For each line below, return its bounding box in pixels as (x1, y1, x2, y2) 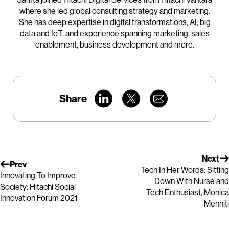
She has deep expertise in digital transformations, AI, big (18, 17, 211, 28)
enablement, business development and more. (35, 39, 194, 50)
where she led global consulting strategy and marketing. (19, 6, 210, 16)
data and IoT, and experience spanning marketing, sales (19, 28, 210, 39)
